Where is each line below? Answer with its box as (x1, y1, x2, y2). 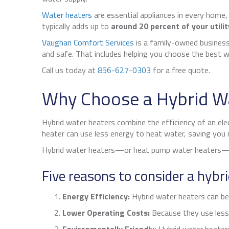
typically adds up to (42, 20, 111, 33)
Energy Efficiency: (62, 190, 130, 203)
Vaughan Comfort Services (42, 36, 134, 49)
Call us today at (42, 64, 98, 77)
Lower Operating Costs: (62, 207, 150, 219)
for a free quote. (151, 64, 210, 77)
